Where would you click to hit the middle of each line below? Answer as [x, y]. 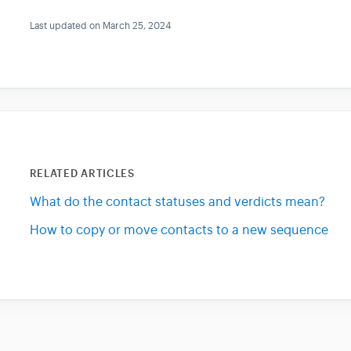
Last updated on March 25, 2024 [100, 25]
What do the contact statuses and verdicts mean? [177, 202]
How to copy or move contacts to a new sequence [179, 230]
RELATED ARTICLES [82, 173]
